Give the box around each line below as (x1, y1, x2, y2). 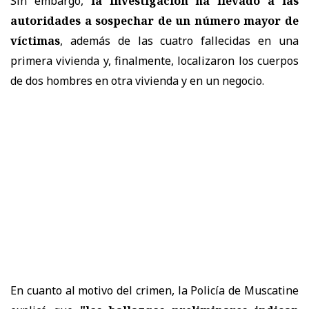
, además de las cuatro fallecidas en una (60, 32, 299, 48)
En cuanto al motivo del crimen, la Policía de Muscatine (10, 282, 299, 298)
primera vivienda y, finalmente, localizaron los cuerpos (10, 52, 299, 68)
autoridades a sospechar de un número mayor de (10, 12, 299, 28)
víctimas (10, 32, 60, 48)
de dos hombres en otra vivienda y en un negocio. (10, 72, 264, 88)
